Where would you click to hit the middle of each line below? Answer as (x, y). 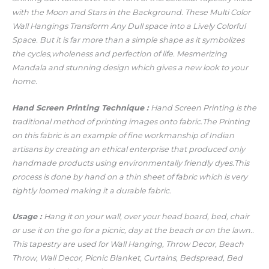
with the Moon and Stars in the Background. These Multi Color (131, 13)
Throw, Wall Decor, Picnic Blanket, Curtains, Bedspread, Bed (127, 258)
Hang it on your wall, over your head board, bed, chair (147, 217)
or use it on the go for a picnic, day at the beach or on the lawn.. (133, 231)
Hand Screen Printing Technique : (81, 107)
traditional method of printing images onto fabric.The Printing (131, 121)
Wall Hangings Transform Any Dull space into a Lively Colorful (129, 26)
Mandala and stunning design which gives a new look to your (130, 68)
